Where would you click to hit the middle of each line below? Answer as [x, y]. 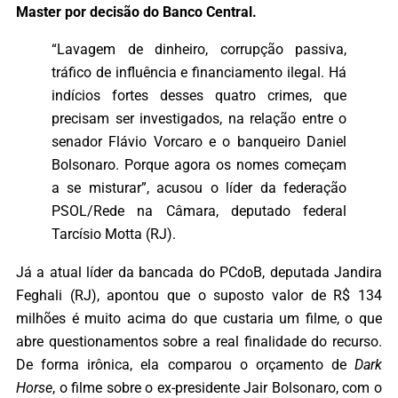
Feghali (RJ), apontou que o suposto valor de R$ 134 [199, 295]
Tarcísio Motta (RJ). [114, 235]
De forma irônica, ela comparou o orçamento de [185, 364]
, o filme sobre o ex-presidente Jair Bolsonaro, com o [217, 387]
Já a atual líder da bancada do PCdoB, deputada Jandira [199, 272]
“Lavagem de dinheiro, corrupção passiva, [199, 50]
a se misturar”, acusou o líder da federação [199, 188]
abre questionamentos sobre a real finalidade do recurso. [199, 341]
